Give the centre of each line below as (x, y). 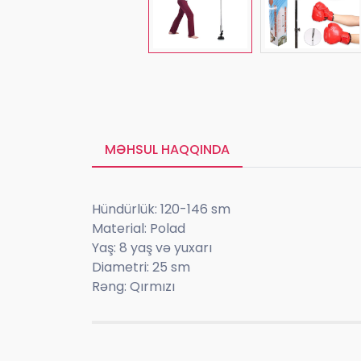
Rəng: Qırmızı (133, 286)
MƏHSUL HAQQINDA (167, 149)
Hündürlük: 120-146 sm (161, 209)
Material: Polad (139, 228)
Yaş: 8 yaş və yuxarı (152, 247)
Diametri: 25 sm (141, 267)
